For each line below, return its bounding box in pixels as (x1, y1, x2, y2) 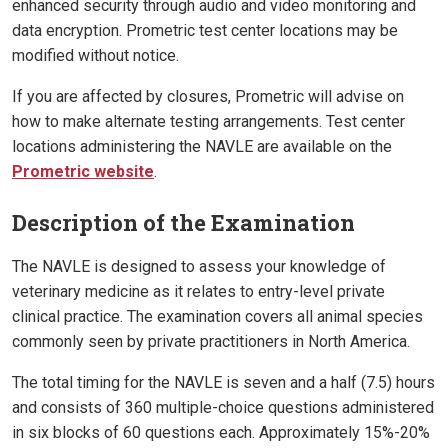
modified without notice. (12, 46, 179, 66)
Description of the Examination (12, 208, 355, 238)
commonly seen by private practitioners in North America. (12, 332, 410, 352)
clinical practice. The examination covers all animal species (12, 307, 423, 327)
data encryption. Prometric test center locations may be (12, 21, 398, 41)
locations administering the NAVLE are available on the (12, 137, 392, 157)
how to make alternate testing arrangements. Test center (12, 112, 405, 132)
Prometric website (12, 162, 154, 182)
